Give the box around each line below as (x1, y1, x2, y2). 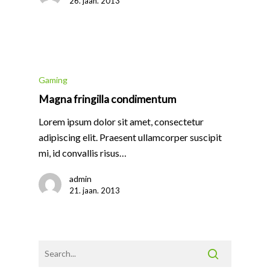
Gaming (39, 75, 67, 86)
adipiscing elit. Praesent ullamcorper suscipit (39, 131, 222, 143)
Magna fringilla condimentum (39, 93, 176, 106)
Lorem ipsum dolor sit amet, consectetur (39, 116, 204, 128)
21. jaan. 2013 (69, 186, 120, 196)
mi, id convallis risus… (39, 147, 127, 159)
